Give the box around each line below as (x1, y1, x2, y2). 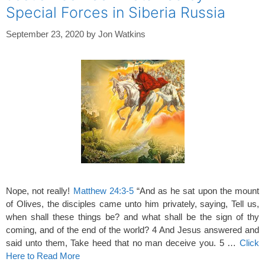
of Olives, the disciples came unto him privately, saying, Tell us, (6, 198, 259, 209)
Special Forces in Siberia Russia (6, 4, 225, 21)
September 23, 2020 (6, 28, 84, 39)
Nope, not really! (6, 185, 73, 196)
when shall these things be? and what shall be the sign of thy (6, 211, 259, 222)
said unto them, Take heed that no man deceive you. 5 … (6, 237, 240, 248)
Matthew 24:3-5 (73, 185, 134, 196)
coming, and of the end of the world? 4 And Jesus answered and (6, 224, 259, 235)
